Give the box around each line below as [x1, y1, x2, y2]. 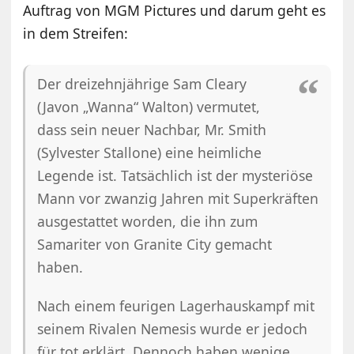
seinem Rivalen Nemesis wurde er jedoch [37, 319, 308, 339]
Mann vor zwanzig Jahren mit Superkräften [37, 189, 319, 209]
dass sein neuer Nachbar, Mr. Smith [37, 120, 267, 140]
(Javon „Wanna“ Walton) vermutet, [37, 97, 261, 117]
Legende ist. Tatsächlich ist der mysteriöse [37, 166, 314, 186]
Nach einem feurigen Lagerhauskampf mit [37, 296, 315, 316]
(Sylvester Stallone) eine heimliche [37, 143, 262, 163]
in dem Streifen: [23, 24, 129, 43]
